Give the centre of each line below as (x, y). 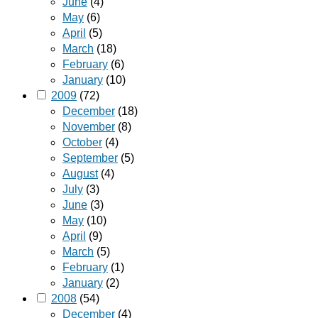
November (89, 126)
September (90, 158)
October (82, 142)
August (80, 173)
